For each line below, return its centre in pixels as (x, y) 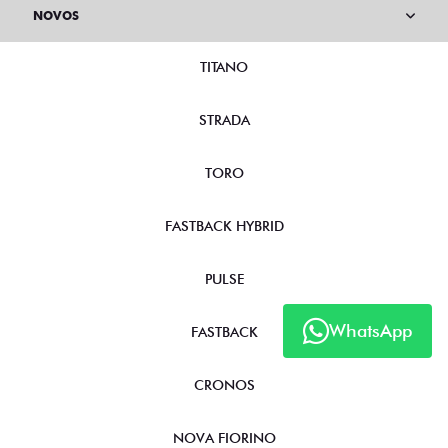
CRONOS (224, 385)
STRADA (224, 120)
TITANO (224, 67)
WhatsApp (370, 331)
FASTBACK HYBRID (224, 226)
